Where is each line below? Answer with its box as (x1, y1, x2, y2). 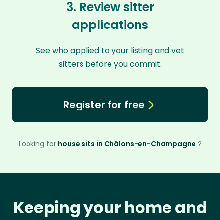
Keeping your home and (13, 196, 207, 219)
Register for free (63, 98, 145, 111)
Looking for (18, 139, 58, 149)
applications (72, 17, 148, 33)
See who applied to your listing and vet (36, 45, 184, 56)
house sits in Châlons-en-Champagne (57, 139, 196, 149)
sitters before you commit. (58, 58, 162, 70)
